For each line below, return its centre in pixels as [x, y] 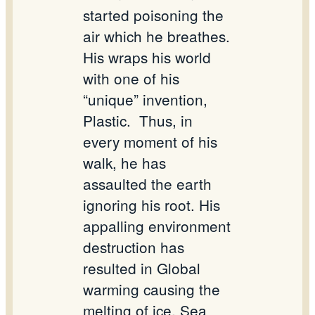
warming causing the [152, 289]
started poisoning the [153, 15]
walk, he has [124, 163]
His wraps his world [147, 57]
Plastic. [107, 121]
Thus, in [166, 121]
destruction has [134, 247]
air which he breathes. [156, 36]
